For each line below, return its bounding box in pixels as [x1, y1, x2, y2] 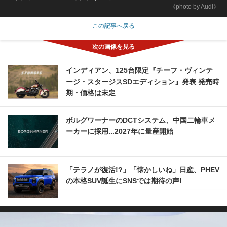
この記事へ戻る [92, 22, 135, 29]
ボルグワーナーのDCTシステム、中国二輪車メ [66, 116, 215, 125]
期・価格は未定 [66, 89, 116, 97]
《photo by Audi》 [170, 3, 219, 10]
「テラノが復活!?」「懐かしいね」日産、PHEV [66, 166, 219, 174]
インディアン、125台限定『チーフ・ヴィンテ [66, 66, 213, 75]
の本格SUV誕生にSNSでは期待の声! [66, 177, 182, 185]
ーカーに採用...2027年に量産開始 [66, 127, 173, 136]
